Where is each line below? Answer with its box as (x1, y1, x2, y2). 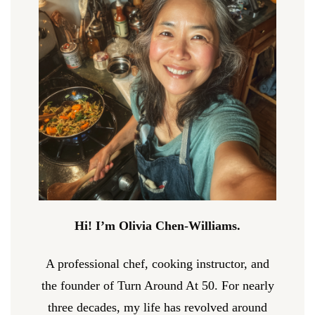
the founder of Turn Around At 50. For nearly (41, 278, 274, 293)
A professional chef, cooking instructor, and (46, 257, 269, 271)
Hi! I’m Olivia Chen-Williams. (75, 219, 240, 233)
